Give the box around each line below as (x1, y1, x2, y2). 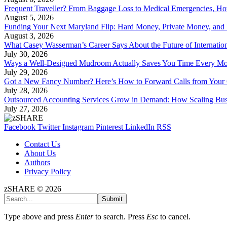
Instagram (62, 122, 94, 131)
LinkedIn (125, 122, 155, 131)
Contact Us (24, 139, 60, 148)
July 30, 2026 (4, 49, 48, 58)
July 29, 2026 (4, 67, 48, 77)
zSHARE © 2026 (4, 184, 61, 193)
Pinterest (96, 122, 123, 131)
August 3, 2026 (4, 31, 54, 40)
